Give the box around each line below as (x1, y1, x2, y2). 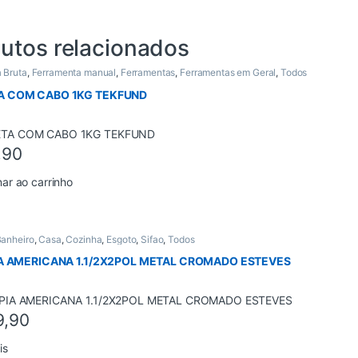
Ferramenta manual (31, 66, 117, 79)
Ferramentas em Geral (180, 66, 276, 79)
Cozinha (66, 233, 102, 245)
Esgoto (106, 233, 137, 245)
